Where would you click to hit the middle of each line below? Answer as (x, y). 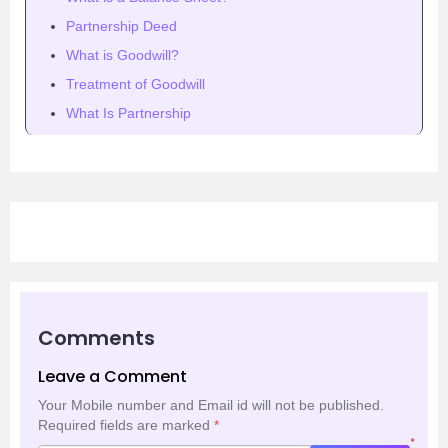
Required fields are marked (126, 424)
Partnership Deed (121, 25)
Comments (96, 337)
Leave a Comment (112, 376)
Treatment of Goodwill (135, 83)
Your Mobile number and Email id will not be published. (211, 404)
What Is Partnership (128, 112)
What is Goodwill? (122, 54)
